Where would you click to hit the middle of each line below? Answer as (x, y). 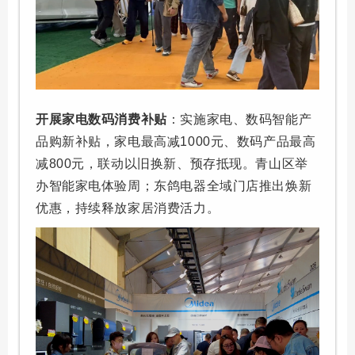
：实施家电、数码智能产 (239, 119)
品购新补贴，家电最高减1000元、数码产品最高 (176, 141)
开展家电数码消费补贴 (101, 119)
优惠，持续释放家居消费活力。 (128, 208)
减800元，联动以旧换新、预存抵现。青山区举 (172, 163)
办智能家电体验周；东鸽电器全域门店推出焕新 (174, 185)
